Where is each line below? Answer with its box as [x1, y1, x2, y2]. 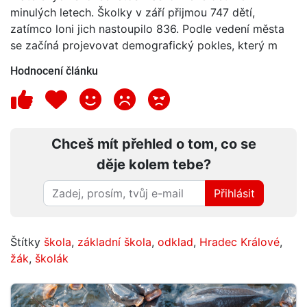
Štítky [10, 234, 44, 249]
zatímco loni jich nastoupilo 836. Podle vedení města [10, 21, 284, 36]
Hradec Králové [199, 234, 280, 249]
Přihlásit [214, 186, 255, 200]
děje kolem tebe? [96, 156, 211, 173]
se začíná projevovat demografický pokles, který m [10, 38, 278, 52]
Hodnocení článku [10, 64, 98, 77]
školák [35, 251, 69, 265]
